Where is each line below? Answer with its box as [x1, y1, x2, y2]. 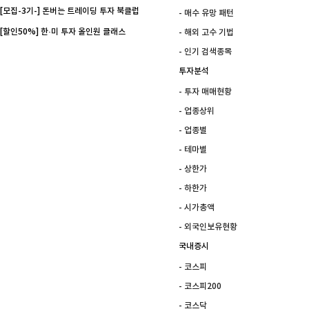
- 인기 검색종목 [179, 47, 232, 57]
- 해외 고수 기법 [179, 28, 234, 37]
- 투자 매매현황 [179, 87, 232, 97]
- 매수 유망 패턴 [179, 8, 234, 18]
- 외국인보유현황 [179, 222, 237, 232]
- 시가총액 [179, 203, 215, 212]
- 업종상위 [179, 106, 215, 116]
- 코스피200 [179, 281, 221, 291]
